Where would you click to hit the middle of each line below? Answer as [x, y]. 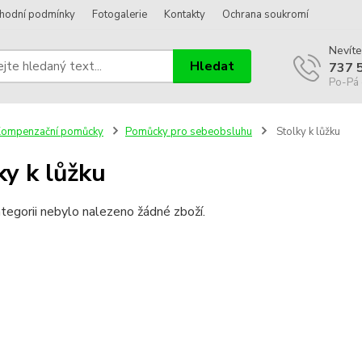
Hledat [213, 66]
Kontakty [185, 15]
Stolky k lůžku [307, 132]
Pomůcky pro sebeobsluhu [188, 132]
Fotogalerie [120, 15]
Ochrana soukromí [265, 15]
